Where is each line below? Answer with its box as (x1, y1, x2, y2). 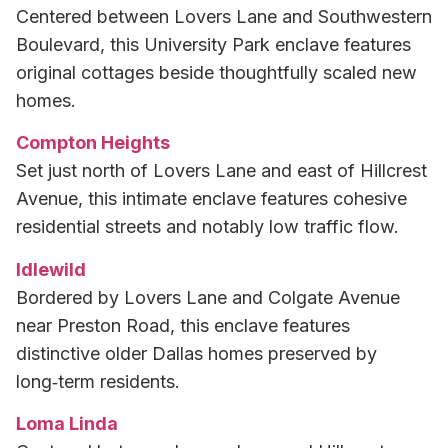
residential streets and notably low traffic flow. (16, 216, 399, 238)
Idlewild (16, 258, 86, 280)
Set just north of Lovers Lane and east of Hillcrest (16, 160, 427, 182)
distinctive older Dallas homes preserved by (16, 342, 377, 364)
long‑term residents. (16, 370, 180, 392)
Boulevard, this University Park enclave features (16, 33, 411, 55)
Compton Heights (16, 132, 170, 154)
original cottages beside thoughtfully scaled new (16, 61, 417, 83)
